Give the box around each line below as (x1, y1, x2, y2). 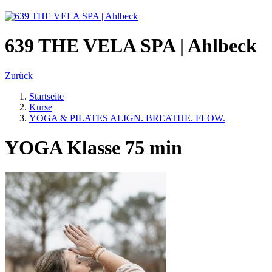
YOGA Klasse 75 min (5, 137, 182, 159)
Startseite (29, 90, 64, 101)
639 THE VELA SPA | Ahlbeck (5, 35, 257, 57)
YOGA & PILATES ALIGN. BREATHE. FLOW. (29, 112, 225, 123)
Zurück (5, 70, 33, 81)
